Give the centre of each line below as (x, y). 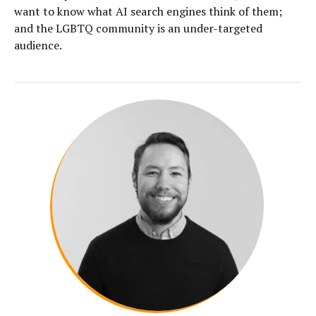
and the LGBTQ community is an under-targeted (138, 29)
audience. (38, 45)
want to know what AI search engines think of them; (148, 12)
